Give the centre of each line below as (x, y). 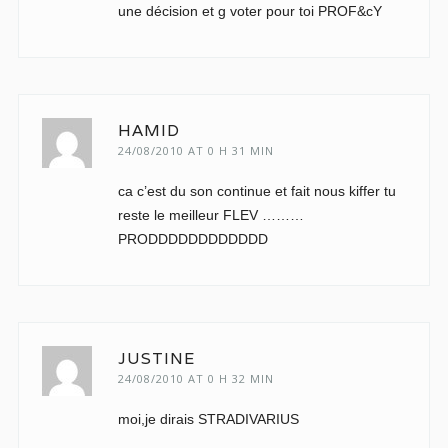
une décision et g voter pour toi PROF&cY (249, 11)
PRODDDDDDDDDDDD (192, 239)
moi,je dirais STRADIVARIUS (208, 419)
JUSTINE (156, 358)
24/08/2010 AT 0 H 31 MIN (195, 150)
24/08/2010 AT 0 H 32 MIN (195, 378)
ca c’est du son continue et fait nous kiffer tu (256, 191)
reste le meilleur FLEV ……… (210, 215)
